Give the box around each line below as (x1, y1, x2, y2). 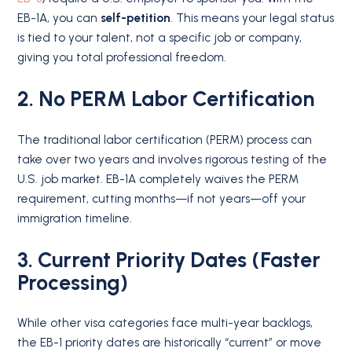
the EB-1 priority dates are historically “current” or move (17, 335, 322, 350)
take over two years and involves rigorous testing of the (17, 152, 328, 167)
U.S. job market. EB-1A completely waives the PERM (17, 171, 299, 186)
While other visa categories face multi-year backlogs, (17, 316, 313, 331)
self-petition (101, 11, 171, 26)
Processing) (17, 269, 129, 295)
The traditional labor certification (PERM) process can (17, 132, 313, 147)
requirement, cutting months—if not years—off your (17, 191, 306, 206)
